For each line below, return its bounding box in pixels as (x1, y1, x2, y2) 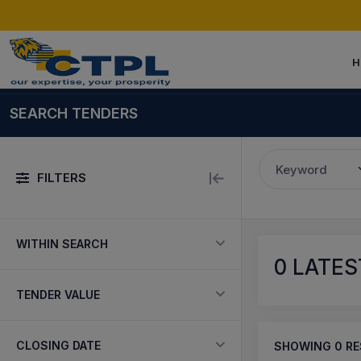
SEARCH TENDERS (10, 104, 138, 122)
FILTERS (37, 169, 86, 185)
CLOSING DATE (16, 338, 101, 352)
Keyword (276, 162, 328, 177)
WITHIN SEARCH (16, 237, 108, 251)
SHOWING (274, 339, 334, 353)
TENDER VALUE (16, 288, 100, 301)
